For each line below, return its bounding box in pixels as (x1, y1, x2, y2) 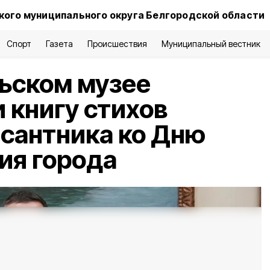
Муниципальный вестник (161, 39, 261, 49)
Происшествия (87, 39, 147, 49)
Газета (46, 39, 74, 49)
